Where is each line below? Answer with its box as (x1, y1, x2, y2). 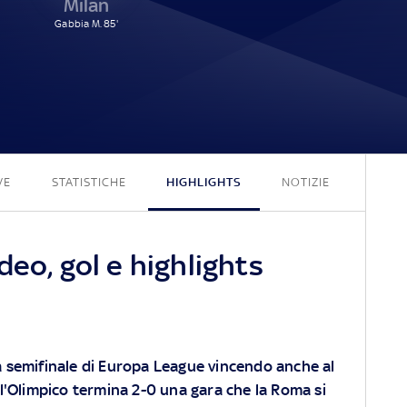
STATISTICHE (51, 174, 126, 189)
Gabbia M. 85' (55, 16, 118, 30)
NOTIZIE (281, 174, 330, 189)
